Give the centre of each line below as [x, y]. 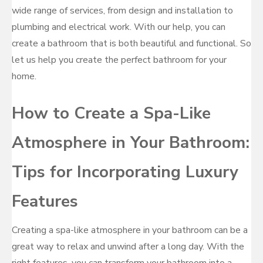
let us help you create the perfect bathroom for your [119, 60]
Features [45, 201]
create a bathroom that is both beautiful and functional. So [131, 43]
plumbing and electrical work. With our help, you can [119, 27]
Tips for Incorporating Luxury [125, 172]
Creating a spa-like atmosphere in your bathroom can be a [130, 230]
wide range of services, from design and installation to [122, 11]
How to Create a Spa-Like [111, 113]
